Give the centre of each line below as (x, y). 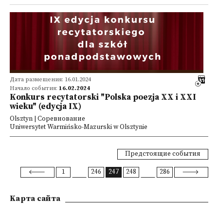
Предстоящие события (163, 154)
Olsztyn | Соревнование (47, 119)
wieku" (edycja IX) (45, 107)
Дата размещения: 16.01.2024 (50, 80)
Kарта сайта (35, 199)
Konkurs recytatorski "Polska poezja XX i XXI (103, 97)
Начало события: (34, 88)
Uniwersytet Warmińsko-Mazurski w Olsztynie (79, 127)
